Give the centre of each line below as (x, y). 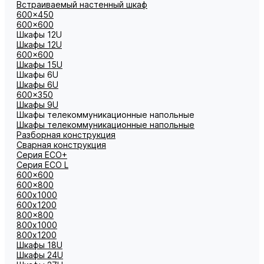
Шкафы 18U (39, 245)
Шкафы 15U (39, 65)
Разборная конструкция (66, 135)
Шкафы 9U (37, 105)
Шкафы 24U (40, 255)
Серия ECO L (42, 165)
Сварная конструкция (61, 145)
